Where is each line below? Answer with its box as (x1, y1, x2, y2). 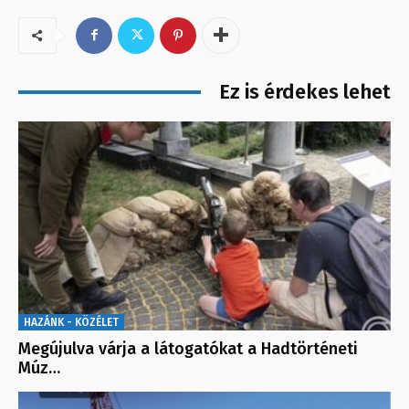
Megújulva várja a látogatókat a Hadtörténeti (18, 338, 358, 359)
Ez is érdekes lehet (219, 79, 391, 104)
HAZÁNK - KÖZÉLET (24, 315, 119, 329)
